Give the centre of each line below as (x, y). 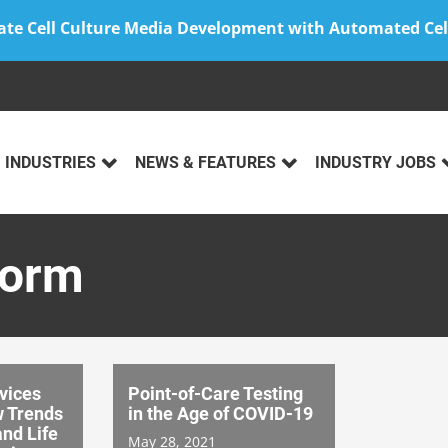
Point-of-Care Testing (215, 393)
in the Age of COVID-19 (220, 413)
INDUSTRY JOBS (375, 163)
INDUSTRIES (50, 163)
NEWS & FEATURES (205, 163)
